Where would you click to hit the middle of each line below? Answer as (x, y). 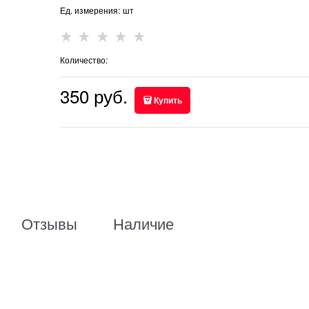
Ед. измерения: (90, 10)
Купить (168, 100)
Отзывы (49, 223)
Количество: (83, 59)
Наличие (143, 223)
